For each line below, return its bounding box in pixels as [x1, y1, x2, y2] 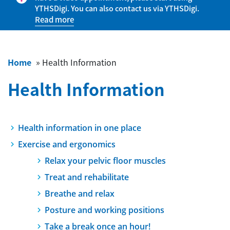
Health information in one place [18, 122, 141, 133]
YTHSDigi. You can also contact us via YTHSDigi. [35, 3, 199, 14]
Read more [35, 14, 74, 25]
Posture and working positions [45, 204, 164, 216]
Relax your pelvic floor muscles [45, 155, 166, 166]
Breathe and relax [45, 188, 114, 199]
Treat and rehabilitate [45, 171, 129, 183]
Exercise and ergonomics [18, 139, 116, 150]
